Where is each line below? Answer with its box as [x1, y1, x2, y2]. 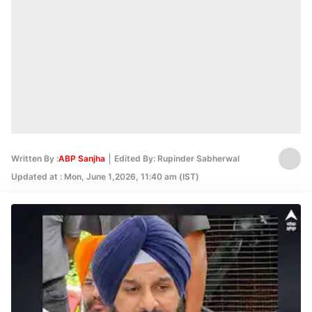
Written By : [11, 153, 58, 164]
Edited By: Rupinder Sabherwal [114, 153, 240, 164]
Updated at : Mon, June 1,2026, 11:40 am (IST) [11, 171, 199, 182]
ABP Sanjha [58, 153, 105, 164]
